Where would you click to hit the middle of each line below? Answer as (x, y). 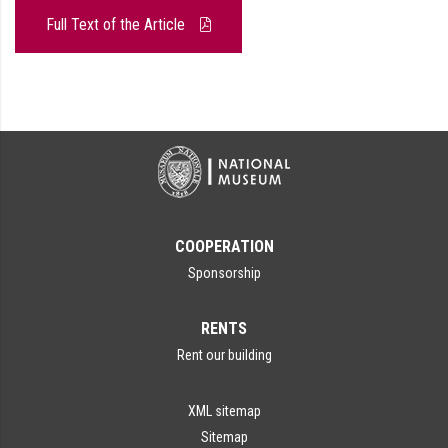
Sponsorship (224, 273)
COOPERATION (224, 246)
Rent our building (224, 355)
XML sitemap (224, 411)
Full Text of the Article (117, 24)
